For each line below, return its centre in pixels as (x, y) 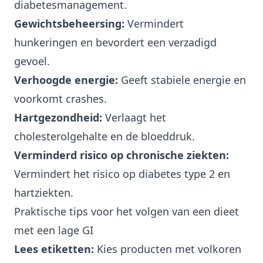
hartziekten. (44, 193)
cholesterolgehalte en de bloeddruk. (104, 136)
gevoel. (32, 61)
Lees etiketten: (54, 249)
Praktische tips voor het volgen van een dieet (127, 212)
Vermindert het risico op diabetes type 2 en (122, 174)
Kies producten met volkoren (168, 249)
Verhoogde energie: (66, 80)
